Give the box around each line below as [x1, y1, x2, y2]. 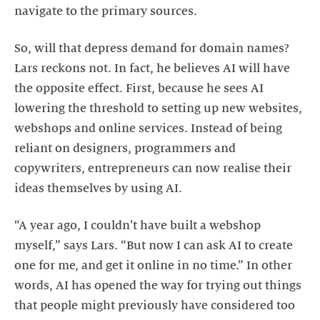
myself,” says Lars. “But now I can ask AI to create [14, 239, 293, 252]
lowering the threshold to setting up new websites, [14, 101, 302, 115]
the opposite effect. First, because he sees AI [14, 81, 264, 95]
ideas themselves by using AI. [14, 181, 182, 195]
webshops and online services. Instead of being [14, 121, 282, 135]
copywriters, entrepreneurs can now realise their [14, 161, 291, 175]
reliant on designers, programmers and [14, 141, 236, 155]
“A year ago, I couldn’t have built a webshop [14, 219, 261, 232]
